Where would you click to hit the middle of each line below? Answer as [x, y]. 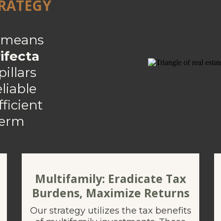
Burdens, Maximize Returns [110, 193]
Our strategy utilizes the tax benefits [110, 211]
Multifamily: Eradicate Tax [110, 179]
